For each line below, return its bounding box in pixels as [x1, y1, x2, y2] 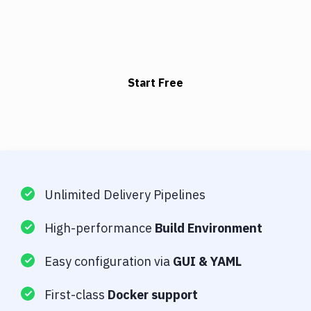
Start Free [128, 76, 183, 90]
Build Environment [155, 220, 262, 237]
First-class [44, 287, 108, 303]
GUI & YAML [173, 253, 242, 270]
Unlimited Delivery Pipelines [44, 187, 205, 203]
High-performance [44, 220, 155, 237]
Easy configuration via [44, 253, 173, 270]
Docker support [108, 287, 198, 303]
